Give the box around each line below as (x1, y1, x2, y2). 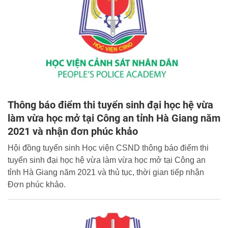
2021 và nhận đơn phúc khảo (8, 125, 138, 137)
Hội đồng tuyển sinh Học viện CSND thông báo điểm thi (8, 143, 209, 152)
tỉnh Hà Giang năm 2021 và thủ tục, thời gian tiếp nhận (8, 167, 204, 177)
